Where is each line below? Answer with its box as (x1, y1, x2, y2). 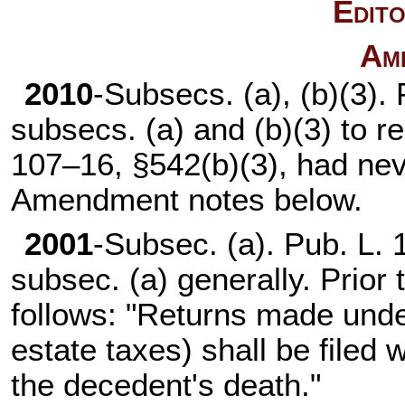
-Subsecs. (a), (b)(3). (92, 76, 396, 111)
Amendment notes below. (11, 182, 363, 217)
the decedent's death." (11, 368, 322, 403)
